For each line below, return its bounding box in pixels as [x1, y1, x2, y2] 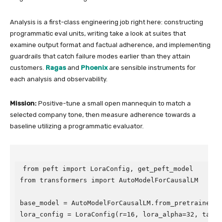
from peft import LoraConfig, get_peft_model [23, 165, 193, 172]
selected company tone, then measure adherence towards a [10, 111, 196, 118]
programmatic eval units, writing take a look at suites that [10, 30, 186, 37]
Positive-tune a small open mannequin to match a [37, 100, 191, 107]
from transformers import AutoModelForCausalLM [20, 176, 198, 184]
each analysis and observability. [10, 75, 108, 83]
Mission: [10, 100, 37, 107]
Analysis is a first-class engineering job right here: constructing [10, 18, 203, 26]
